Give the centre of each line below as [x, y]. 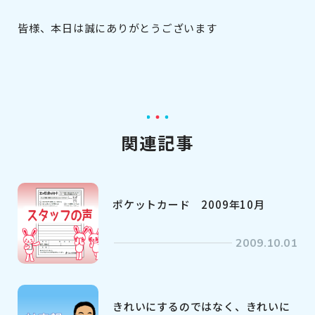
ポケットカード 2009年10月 [189, 204]
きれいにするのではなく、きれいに [201, 306]
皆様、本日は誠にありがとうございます [117, 27]
